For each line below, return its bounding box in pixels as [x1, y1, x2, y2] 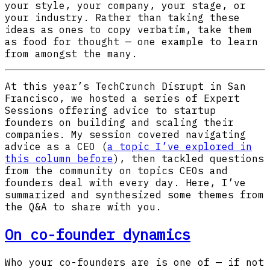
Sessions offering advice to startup [5, 104, 216, 117]
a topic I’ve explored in [107, 140, 252, 153]
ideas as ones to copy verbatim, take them [5, 24, 252, 36]
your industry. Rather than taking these [5, 11, 240, 24]
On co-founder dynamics [5, 225, 190, 245]
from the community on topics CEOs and [5, 165, 228, 177]
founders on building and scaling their [5, 116, 234, 129]
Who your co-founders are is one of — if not [5, 256, 264, 269]
